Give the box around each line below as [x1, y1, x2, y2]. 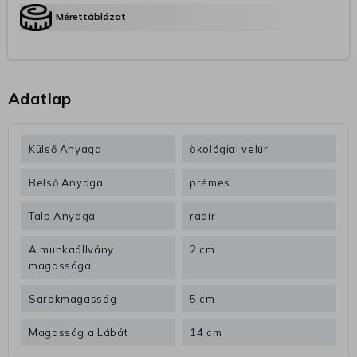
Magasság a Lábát [29, 326, 128, 339]
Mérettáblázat [56, 10, 127, 23]
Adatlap [8, 88, 72, 109]
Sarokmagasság [29, 292, 117, 306]
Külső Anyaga [29, 143, 102, 156]
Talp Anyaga [29, 210, 96, 223]
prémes [190, 176, 230, 190]
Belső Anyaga [29, 176, 104, 190]
